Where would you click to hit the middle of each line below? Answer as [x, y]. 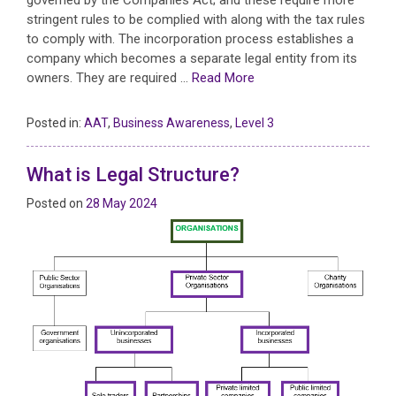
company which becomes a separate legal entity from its [192, 58]
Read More [223, 77]
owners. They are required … [109, 77]
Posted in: [55, 122]
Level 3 [255, 122]
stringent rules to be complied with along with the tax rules [196, 19]
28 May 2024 [122, 203]
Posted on [56, 203]
